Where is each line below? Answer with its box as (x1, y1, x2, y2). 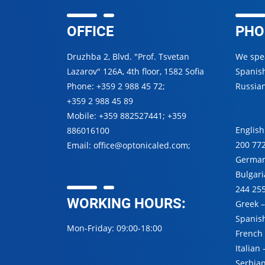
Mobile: (66, 109, 99, 121)
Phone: (66, 80, 96, 92)
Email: (66, 139, 93, 151)
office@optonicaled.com (93, 139, 188, 151)
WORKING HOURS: (66, 193, 186, 212)
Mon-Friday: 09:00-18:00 (66, 222, 162, 234)
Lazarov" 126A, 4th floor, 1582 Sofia (66, 65, 204, 77)
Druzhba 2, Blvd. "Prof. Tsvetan (66, 50, 189, 62)
